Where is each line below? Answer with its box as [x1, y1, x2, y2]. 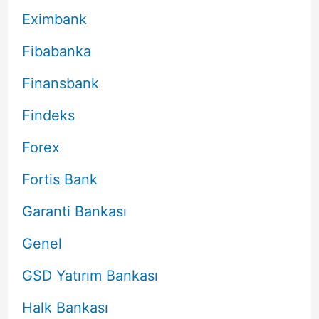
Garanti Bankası [21, 203, 127, 221]
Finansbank [21, 75, 99, 93]
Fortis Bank [21, 171, 98, 189]
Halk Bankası [21, 299, 108, 317]
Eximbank [21, 11, 87, 28]
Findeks [21, 107, 75, 125]
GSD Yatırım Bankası [21, 267, 158, 285]
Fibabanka [21, 43, 91, 61]
